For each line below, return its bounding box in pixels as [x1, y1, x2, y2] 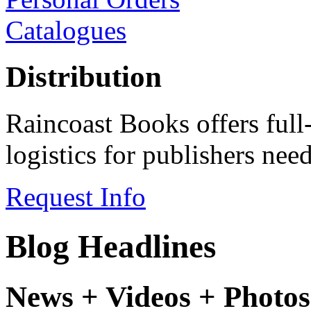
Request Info [6, 182, 146, 212]
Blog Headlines [6, 228, 216, 264]
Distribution [6, 60, 162, 94]
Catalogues [6, 15, 126, 46]
